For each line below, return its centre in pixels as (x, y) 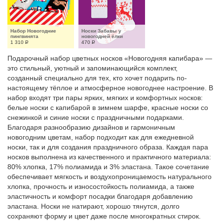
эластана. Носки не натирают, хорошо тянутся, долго (93, 206)
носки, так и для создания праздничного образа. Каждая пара (108, 147)
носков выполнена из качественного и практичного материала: (109, 157)
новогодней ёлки (102, 36)
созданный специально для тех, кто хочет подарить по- (97, 78)
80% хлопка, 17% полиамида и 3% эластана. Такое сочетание (108, 167)
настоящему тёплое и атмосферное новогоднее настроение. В (110, 88)
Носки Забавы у (101, 31)
